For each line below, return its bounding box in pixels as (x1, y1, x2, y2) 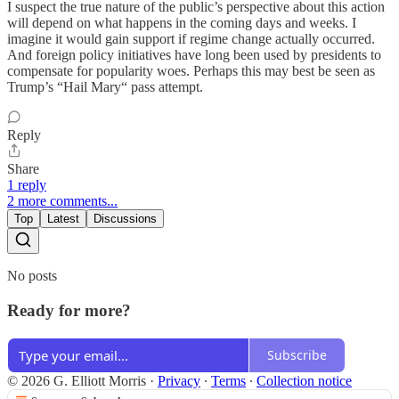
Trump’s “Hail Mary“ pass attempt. (7, 79, 203, 95)
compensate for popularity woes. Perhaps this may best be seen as (7, 63, 375, 79)
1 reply (7, 177, 46, 193)
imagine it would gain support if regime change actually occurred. (7, 31, 375, 47)
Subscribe (267, 346, 327, 364)
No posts (7, 268, 57, 284)
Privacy (158, 372, 200, 388)
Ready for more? (7, 300, 131, 320)
